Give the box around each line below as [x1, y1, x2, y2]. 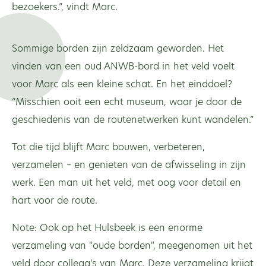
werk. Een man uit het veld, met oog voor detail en [12, 175, 241, 189]
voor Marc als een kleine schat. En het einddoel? [12, 77, 232, 91]
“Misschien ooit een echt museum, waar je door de [12, 94, 242, 109]
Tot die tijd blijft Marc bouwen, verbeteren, [12, 140, 205, 154]
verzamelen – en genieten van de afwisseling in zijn [12, 157, 246, 172]
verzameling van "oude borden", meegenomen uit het [12, 238, 252, 252]
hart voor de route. [12, 193, 97, 207]
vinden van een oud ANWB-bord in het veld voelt [12, 59, 235, 73]
